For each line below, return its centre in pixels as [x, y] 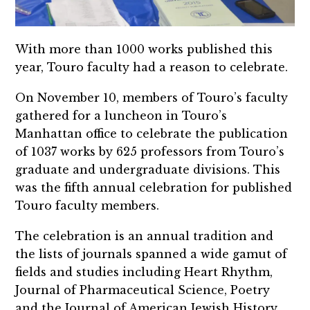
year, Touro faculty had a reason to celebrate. [154, 67]
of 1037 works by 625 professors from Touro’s [150, 151]
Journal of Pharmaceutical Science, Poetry [143, 290]
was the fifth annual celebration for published [154, 187]
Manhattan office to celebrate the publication [152, 133]
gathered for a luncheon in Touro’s [121, 115]
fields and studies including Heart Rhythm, [144, 272]
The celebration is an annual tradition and [145, 236]
